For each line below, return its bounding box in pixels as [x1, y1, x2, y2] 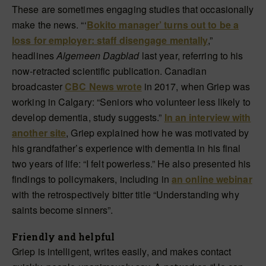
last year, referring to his [139, 49, 243, 63]
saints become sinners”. [12, 203, 113, 217]
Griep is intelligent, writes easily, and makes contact [12, 245, 232, 259]
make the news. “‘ [12, 18, 87, 32]
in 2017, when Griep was [141, 80, 251, 94]
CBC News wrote [65, 80, 142, 94]
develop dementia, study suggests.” [12, 110, 164, 125]
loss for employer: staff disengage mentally [12, 33, 208, 47]
